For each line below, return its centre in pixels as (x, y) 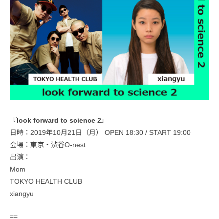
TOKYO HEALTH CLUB (46, 181)
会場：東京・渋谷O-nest (48, 144)
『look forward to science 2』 (59, 120)
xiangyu (22, 193)
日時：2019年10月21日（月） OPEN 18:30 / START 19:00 (100, 132)
